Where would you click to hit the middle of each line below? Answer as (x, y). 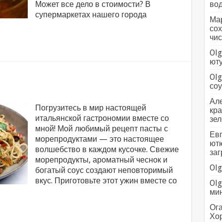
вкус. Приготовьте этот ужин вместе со (106, 181)
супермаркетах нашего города (91, 15)
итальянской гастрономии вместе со (102, 118)
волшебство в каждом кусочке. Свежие (107, 149)
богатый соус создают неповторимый (104, 170)
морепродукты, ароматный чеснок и (101, 160)
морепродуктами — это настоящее (99, 139)
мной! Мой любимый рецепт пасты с (101, 129)
